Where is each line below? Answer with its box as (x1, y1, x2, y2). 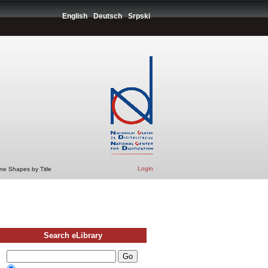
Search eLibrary (43, 231, 102, 240)
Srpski (128, 12, 150, 20)
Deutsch (93, 12, 122, 20)
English (62, 12, 87, 20)
